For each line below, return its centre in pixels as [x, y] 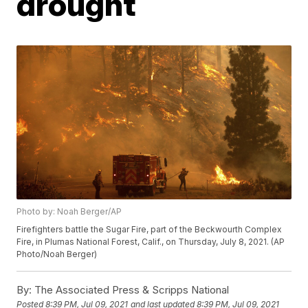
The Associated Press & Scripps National [131, 290]
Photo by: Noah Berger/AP [69, 212]
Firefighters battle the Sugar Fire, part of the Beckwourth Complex [150, 230]
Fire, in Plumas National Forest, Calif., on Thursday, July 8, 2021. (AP [151, 242]
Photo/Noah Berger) [57, 254]
